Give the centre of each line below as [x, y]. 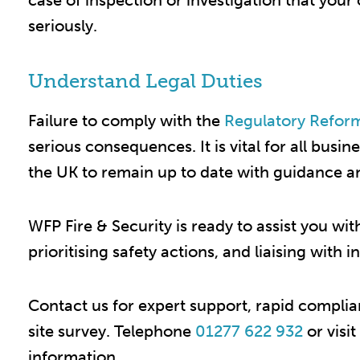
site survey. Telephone [112, 331]
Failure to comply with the [126, 121]
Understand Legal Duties [145, 81]
